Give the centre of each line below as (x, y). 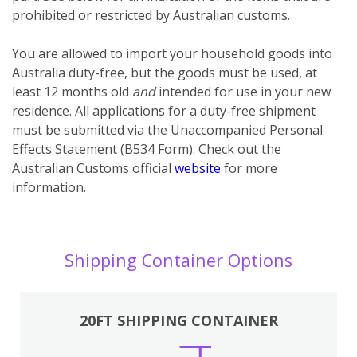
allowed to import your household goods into (197, 53)
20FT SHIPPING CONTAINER (178, 320)
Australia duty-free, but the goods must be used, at (165, 72)
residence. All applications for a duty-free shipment (164, 110)
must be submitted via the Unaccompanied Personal (167, 129)
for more (249, 168)
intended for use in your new (245, 91)
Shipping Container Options (178, 260)
